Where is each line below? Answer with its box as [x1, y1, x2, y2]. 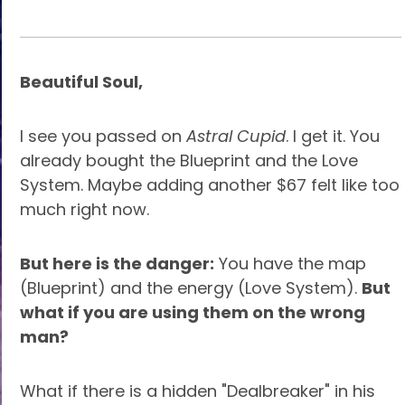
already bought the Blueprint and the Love [20, 149, 358, 172]
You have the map [214, 252, 366, 275]
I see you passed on [20, 125, 186, 147]
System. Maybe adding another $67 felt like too [20, 174, 400, 196]
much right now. [20, 198, 149, 221]
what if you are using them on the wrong [20, 301, 365, 324]
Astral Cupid [186, 125, 286, 147]
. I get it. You [286, 125, 380, 147]
